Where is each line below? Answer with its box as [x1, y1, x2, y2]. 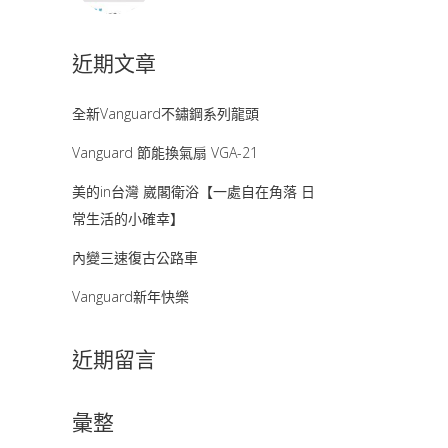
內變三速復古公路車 [72, 248, 198, 267]
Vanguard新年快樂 [72, 287, 189, 306]
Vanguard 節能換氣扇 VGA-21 [72, 143, 258, 162]
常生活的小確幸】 [72, 209, 184, 228]
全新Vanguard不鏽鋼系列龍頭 [72, 104, 259, 123]
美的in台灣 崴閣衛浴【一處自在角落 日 [72, 182, 315, 201]
